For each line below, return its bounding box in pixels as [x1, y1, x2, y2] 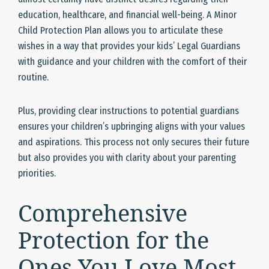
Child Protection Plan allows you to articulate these [18, 25, 223, 37]
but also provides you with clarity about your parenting [18, 152, 236, 164]
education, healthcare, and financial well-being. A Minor [18, 9, 237, 21]
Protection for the [18, 224, 209, 256]
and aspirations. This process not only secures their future [18, 136, 249, 148]
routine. [18, 71, 49, 83]
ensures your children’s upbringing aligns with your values [18, 121, 245, 133]
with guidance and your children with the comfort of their [18, 56, 247, 68]
